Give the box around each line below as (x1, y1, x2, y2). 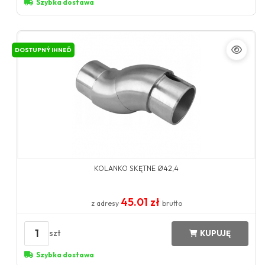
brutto (161, 198, 182, 208)
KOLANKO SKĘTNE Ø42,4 (94, 163, 179, 173)
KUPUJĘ (199, 228, 231, 238)
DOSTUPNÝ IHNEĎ (15, 46, 72, 54)
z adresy (91, 198, 121, 208)
